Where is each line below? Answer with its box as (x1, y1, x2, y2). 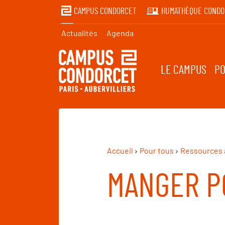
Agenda (106, 28, 134, 38)
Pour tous (139, 146, 174, 156)
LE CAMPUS (161, 64, 207, 77)
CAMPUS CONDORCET (74, 7, 137, 16)
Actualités (61, 28, 97, 38)
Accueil (107, 146, 133, 156)
